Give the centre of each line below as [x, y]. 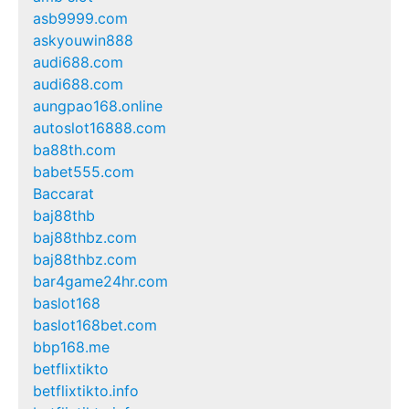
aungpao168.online [98, 106]
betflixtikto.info [86, 391]
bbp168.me [71, 347]
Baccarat [63, 194]
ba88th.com [74, 150]
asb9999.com [80, 19]
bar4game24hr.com [100, 282]
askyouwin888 [83, 41]
